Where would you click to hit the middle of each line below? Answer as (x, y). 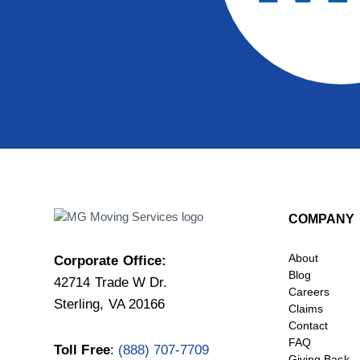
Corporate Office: (110, 261)
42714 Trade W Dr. (111, 282)
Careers (309, 292)
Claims (306, 309)
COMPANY (322, 219)
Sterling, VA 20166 (109, 304)
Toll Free (82, 350)
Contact (309, 325)
